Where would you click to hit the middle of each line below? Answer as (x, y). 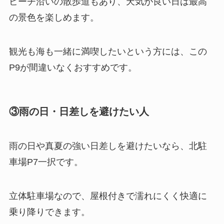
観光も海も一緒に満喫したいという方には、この (108, 51)
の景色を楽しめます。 (54, 17)
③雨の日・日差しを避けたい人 (79, 111)
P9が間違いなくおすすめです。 (73, 67)
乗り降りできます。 (49, 212)
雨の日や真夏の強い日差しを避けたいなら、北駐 (108, 146)
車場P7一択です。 (46, 162)
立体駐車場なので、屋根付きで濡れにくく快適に (108, 196)
